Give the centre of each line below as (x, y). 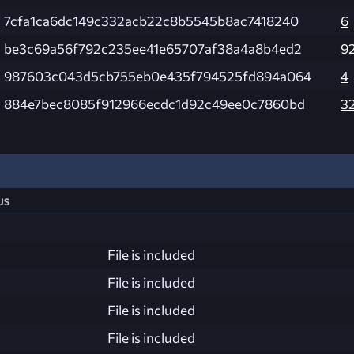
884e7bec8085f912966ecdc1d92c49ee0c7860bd (154, 104)
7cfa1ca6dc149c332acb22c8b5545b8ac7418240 (151, 21)
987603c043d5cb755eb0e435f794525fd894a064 (158, 76)
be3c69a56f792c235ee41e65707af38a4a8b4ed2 (153, 48)
